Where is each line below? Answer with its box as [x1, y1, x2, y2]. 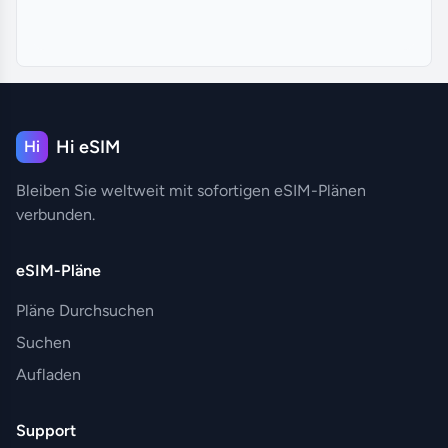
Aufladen [16, 364, 81, 384]
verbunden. [16, 204, 95, 224]
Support [16, 420, 76, 440]
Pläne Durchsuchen [16, 300, 154, 320]
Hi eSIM [56, 135, 120, 158]
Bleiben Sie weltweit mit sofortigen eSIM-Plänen [16, 180, 366, 200]
